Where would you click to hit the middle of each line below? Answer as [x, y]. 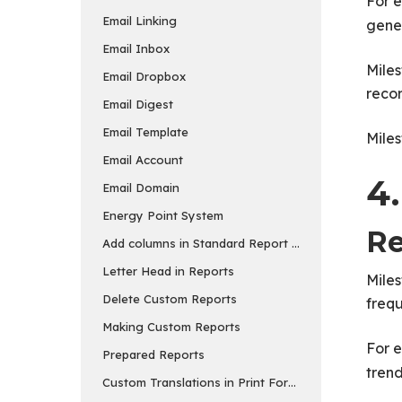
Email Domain [143, 187]
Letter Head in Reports [168, 271]
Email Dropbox [146, 76]
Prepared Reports [153, 354]
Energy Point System [163, 215]
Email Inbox [138, 48]
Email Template [145, 131]
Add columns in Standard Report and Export [228, 243]
